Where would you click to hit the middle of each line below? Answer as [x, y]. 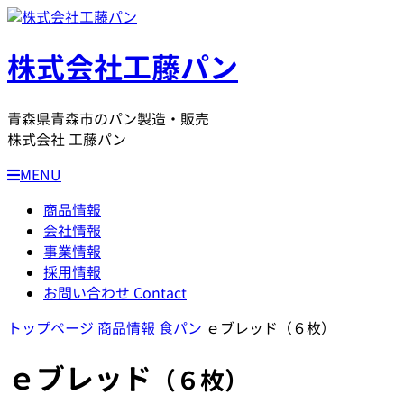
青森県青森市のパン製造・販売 [108, 119]
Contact [160, 293]
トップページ [50, 328]
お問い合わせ [88, 293]
